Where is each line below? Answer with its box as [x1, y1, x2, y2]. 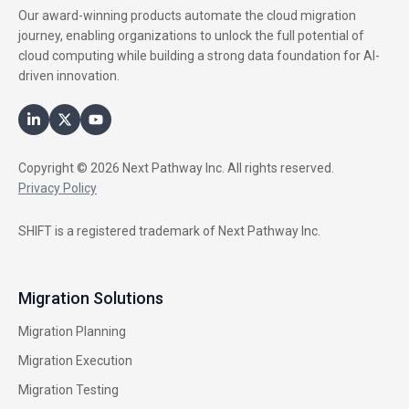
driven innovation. [18, 68, 120, 83]
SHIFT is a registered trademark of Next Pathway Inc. [18, 223, 320, 238]
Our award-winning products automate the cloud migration [18, 7, 356, 23]
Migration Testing [18, 382, 119, 397]
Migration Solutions [18, 288, 163, 308]
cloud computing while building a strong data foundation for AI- [18, 47, 380, 63]
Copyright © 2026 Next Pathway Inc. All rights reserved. [18, 160, 334, 175]
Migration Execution [18, 352, 132, 368]
